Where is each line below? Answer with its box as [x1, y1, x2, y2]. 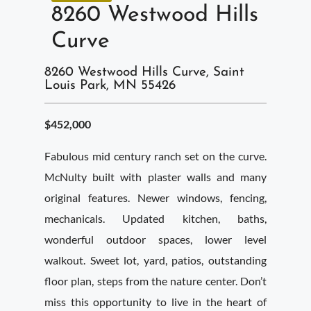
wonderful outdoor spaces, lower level [44, 233, 267, 246]
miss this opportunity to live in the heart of [44, 295, 267, 308]
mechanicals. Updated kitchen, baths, [44, 212, 267, 225]
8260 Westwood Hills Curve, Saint [44, 66, 244, 79]
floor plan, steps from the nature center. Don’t [44, 274, 267, 287]
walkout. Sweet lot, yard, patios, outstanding [44, 253, 267, 267]
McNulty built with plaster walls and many [44, 170, 267, 183]
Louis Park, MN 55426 [44, 79, 176, 92]
